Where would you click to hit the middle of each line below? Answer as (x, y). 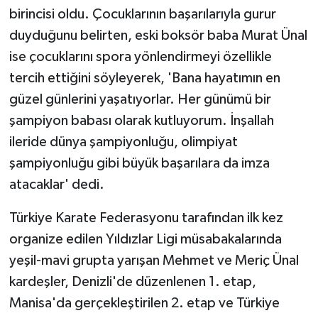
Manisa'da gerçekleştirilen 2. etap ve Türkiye (144, 303)
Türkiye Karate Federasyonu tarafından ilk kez (146, 218)
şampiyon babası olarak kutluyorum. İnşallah (141, 120)
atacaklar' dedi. (56, 184)
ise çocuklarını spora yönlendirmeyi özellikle (140, 56)
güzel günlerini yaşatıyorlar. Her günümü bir (140, 99)
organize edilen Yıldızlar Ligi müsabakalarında (145, 239)
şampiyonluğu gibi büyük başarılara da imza (139, 163)
